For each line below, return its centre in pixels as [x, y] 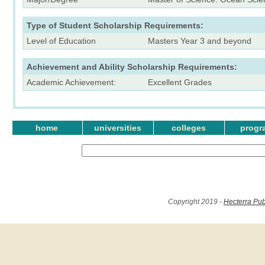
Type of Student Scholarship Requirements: [115, 25]
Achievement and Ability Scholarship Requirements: [132, 67]
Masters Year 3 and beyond [200, 41]
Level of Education [61, 41]
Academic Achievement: [71, 82]
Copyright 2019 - [196, 202]
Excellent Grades [180, 82]
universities [118, 128]
